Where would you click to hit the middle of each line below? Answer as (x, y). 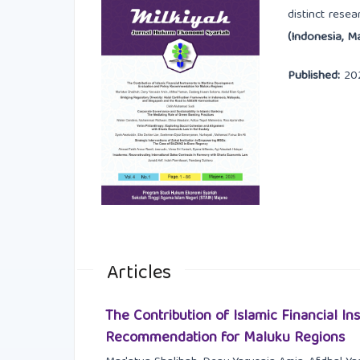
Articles (139, 274)
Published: (315, 76)
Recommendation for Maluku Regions (225, 338)
